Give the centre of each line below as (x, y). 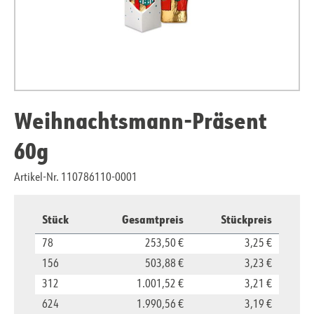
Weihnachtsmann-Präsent (140, 121)
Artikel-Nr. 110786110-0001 (76, 178)
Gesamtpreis (153, 219)
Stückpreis (246, 219)
